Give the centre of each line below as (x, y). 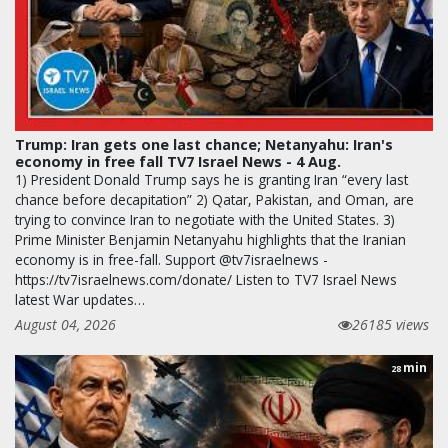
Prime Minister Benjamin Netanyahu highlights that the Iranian (210, 239)
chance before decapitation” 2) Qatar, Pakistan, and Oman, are (214, 199)
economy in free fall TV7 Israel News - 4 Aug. (178, 161)
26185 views (390, 324)
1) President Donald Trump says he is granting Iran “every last (211, 179)
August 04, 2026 (65, 324)
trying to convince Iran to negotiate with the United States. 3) (205, 219)
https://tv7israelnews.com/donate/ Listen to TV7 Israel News (206, 279)
